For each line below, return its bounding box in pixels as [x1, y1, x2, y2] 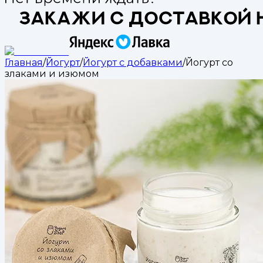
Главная [5, 56, 43, 68]
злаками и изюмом [5, 68, 99, 79]
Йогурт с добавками [83, 56, 183, 68]
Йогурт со [186, 56, 233, 68]
